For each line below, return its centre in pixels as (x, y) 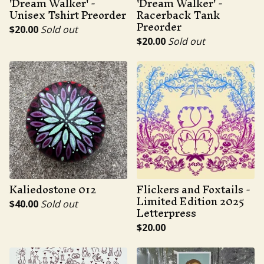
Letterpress (166, 213)
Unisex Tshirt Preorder (68, 15)
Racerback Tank (178, 15)
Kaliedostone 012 (53, 189)
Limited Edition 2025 (191, 201)
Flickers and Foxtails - (194, 189)
